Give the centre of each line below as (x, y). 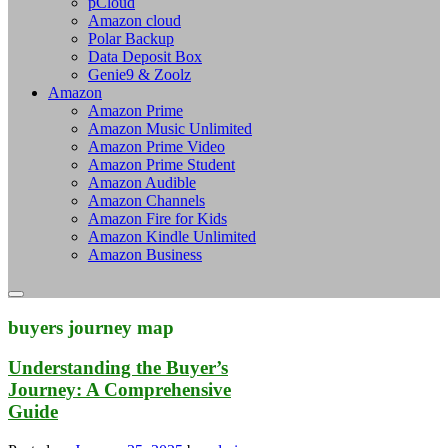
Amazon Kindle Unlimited (172, 236)
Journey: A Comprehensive (119, 390)
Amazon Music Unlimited (170, 128)
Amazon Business (145, 254)
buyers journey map (91, 327)
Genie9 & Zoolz (139, 74)
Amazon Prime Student (161, 164)
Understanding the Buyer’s (118, 368)
